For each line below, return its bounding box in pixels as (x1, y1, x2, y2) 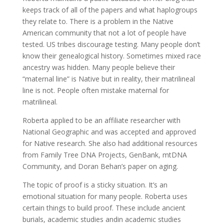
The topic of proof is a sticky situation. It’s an (22, 179, 167, 189)
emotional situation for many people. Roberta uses (22, 191, 187, 201)
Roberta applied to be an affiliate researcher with (22, 115, 180, 125)
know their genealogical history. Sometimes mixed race (22, 50, 201, 60)
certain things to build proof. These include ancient (22, 202, 185, 212)
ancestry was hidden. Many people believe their (22, 62, 175, 72)
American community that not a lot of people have (22, 27, 186, 37)
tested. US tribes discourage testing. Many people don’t (22, 39, 200, 49)
